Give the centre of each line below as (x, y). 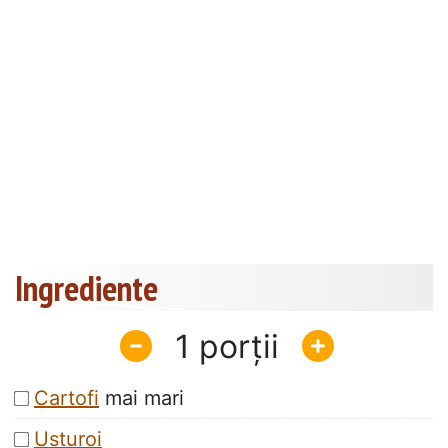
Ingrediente (86, 288)
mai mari (141, 398)
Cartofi (66, 398)
